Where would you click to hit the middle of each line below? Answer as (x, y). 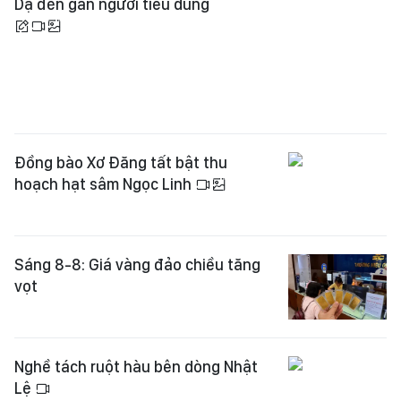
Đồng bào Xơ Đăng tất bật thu (121, 115)
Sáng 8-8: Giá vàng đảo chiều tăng (137, 217)
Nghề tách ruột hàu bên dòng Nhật (136, 319)
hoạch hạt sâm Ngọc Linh (105, 136)
